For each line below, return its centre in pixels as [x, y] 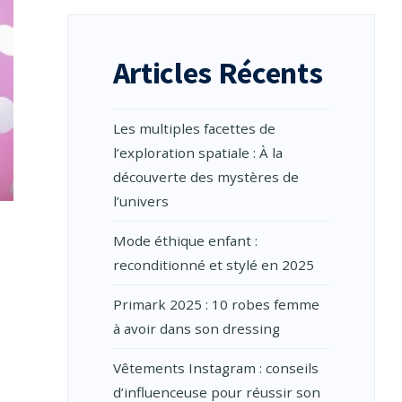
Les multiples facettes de [194, 128]
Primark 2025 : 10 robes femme [216, 304]
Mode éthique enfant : [185, 240]
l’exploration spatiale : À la [197, 153]
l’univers [140, 201]
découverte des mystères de [205, 177]
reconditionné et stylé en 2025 [213, 265]
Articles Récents [218, 73]
